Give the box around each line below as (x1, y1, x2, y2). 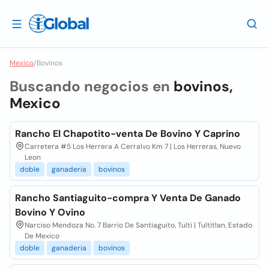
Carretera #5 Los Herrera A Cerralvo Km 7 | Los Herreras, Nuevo (25, 142, 241, 151)
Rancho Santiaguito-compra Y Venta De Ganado (15, 192, 241, 204)
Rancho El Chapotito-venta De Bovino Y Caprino (15, 127, 240, 140)
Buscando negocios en (10, 77, 174, 95)
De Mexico (25, 231, 59, 241)
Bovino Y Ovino (15, 206, 85, 219)
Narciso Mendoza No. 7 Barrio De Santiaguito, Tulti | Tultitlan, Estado (25, 220, 252, 230)
